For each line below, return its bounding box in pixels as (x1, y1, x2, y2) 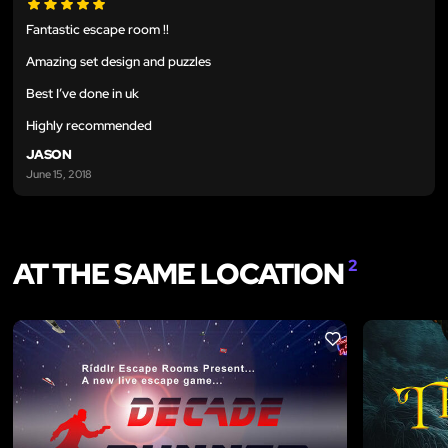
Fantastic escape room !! (26, 20, 169, 38)
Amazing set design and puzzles (26, 52, 211, 70)
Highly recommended (26, 116, 152, 134)
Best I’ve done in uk (26, 84, 139, 102)
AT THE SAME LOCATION (13, 254, 349, 294)
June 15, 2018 (26, 166, 92, 182)
